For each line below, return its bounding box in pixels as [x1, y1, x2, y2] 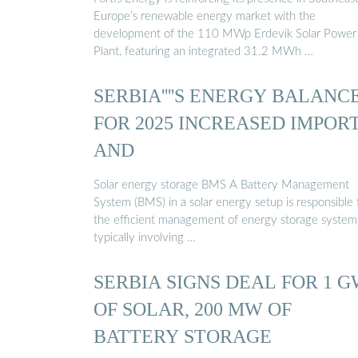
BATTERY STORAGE [93, 324, 272, 347]
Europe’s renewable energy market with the [93, 10, 316, 22]
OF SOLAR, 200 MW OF [93, 297, 292, 320]
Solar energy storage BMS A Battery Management [93, 178, 349, 191]
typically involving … [93, 231, 196, 244]
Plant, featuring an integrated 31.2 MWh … [93, 45, 313, 58]
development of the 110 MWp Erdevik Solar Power [93, 27, 356, 40]
